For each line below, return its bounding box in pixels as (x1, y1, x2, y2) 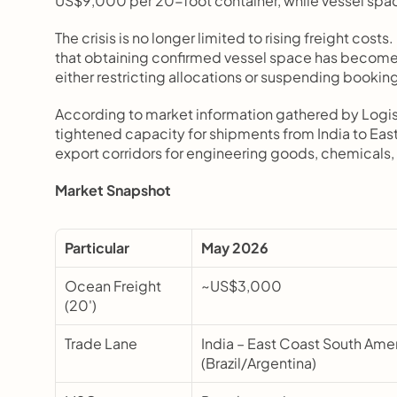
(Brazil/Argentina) (201, 354, 316, 372)
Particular (65, 238, 129, 257)
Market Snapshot (55, 181, 171, 199)
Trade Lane (65, 334, 137, 353)
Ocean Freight (65, 276, 161, 295)
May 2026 (201, 238, 269, 257)
